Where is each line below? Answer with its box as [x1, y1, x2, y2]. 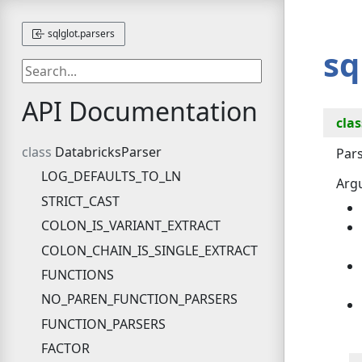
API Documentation [21, 93, 258, 128]
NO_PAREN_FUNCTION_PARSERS [40, 290, 238, 309]
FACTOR [40, 339, 90, 358]
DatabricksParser [54, 143, 162, 162]
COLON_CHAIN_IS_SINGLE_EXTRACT [40, 241, 258, 259]
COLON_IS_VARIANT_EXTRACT [40, 217, 221, 235]
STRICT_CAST [40, 192, 120, 210]
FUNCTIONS [40, 265, 114, 284]
